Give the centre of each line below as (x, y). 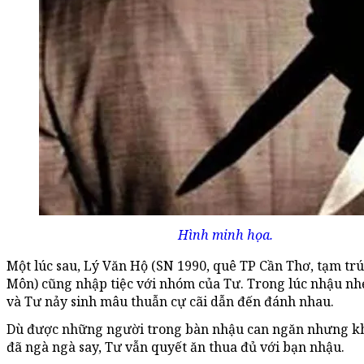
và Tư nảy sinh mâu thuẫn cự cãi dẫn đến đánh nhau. (170, 302)
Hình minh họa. (225, 235)
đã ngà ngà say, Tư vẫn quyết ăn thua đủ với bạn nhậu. (175, 347)
